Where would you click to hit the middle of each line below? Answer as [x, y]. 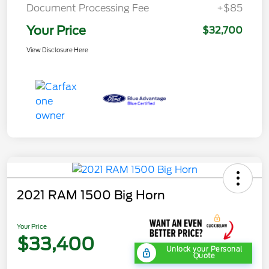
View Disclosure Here [57, 50]
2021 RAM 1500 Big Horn [91, 195]
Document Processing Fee [88, 8]
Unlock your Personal [204, 249]
